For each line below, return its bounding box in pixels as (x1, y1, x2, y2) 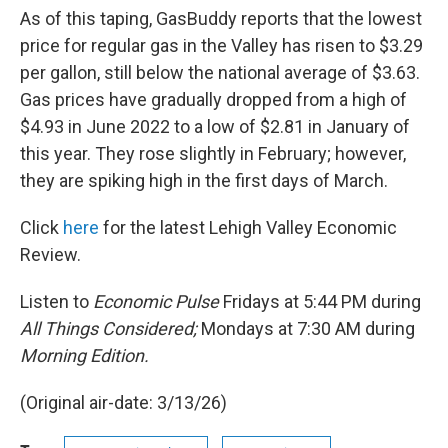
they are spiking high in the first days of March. (20, 170, 388, 191)
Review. (20, 244, 81, 265)
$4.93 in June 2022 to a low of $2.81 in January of (20, 116, 410, 137)
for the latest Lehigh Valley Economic (99, 217, 397, 238)
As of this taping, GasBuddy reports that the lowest (20, 8, 422, 29)
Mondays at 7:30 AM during (197, 318, 415, 339)
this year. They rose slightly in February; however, (20, 143, 406, 164)
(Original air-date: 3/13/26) (20, 392, 227, 413)
